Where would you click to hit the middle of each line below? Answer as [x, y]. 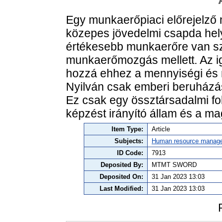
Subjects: [129, 141]
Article [161, 129]
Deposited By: [122, 165]
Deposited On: [121, 177]
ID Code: [130, 153]
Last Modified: [121, 189]
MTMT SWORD [174, 165]
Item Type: [127, 129]
